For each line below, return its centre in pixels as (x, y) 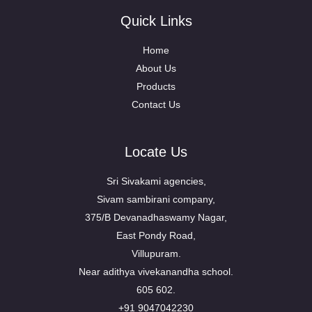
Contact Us (156, 104)
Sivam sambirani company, (156, 199)
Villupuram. (156, 253)
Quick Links (156, 21)
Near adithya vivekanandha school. (156, 272)
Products (156, 86)
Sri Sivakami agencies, (156, 181)
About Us (156, 68)
